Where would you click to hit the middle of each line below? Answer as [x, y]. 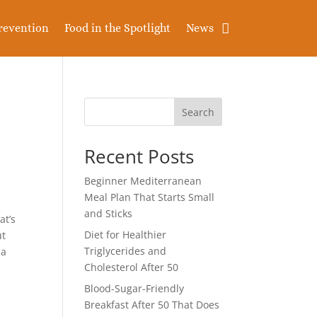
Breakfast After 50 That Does [152, 305]
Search [198, 112]
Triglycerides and [126, 251]
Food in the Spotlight [117, 28]
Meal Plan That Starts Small [150, 197]
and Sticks [109, 213]
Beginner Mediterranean [143, 181]
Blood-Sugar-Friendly [134, 288]
